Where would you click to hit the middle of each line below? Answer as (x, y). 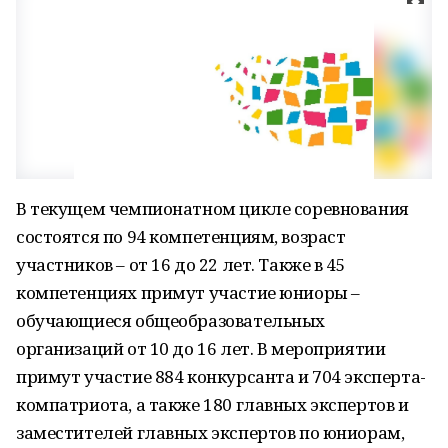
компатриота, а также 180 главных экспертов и (212, 404)
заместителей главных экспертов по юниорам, (210, 432)
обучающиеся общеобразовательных (170, 320)
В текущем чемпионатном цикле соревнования (212, 208)
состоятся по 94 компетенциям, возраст (181, 236)
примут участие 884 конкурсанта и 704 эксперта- (221, 376)
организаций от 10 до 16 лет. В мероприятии (201, 348)
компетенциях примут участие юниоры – (188, 292)
